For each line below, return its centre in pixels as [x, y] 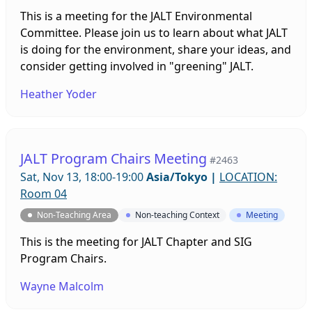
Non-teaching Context [177, 214]
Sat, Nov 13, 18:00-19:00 [83, 177]
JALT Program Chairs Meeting [114, 158]
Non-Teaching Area [74, 214]
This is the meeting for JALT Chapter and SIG [136, 241]
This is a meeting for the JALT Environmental [136, 16]
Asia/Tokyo [177, 177]
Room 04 [44, 193]
